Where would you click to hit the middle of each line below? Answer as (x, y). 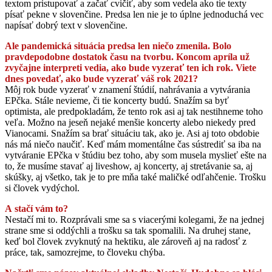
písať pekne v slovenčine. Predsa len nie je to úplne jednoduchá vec (134, 14)
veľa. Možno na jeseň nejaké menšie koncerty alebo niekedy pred (130, 122)
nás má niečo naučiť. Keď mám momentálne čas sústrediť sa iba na (133, 144)
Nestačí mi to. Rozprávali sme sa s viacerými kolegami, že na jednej (134, 219)
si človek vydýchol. (42, 188)
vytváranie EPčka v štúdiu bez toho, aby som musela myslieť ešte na (136, 155)
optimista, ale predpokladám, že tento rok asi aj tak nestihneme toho (134, 111)
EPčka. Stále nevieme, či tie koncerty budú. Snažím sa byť (117, 100)
